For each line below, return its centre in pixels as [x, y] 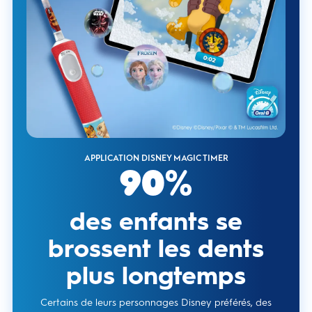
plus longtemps [156, 275]
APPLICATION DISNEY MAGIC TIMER [156, 158]
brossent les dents [156, 248]
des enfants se [156, 221]
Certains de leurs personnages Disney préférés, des [156, 302]
